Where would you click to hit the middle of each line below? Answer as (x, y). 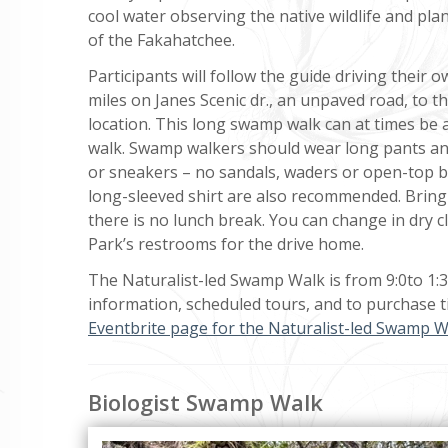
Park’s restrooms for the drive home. (226, 243)
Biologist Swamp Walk (205, 401)
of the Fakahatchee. (161, 39)
